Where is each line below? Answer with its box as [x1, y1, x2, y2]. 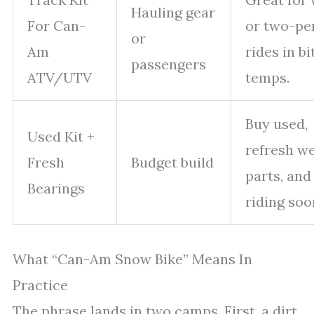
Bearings [27, 179, 85, 197]
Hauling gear [131, 4, 215, 21]
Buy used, [245, 115, 308, 132]
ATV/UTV [27, 69, 92, 86]
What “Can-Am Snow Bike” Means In [13, 250, 252, 268]
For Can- [27, 17, 86, 34]
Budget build [131, 153, 214, 171]
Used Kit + [27, 128, 95, 145]
